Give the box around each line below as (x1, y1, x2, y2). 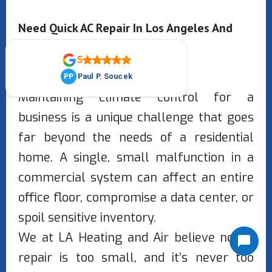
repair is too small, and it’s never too (18, 250, 254, 267)
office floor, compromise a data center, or (18, 189, 254, 206)
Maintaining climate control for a (18, 89, 254, 106)
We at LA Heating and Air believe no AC (18, 229, 254, 246)
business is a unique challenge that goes (18, 109, 254, 126)
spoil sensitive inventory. (18, 209, 156, 226)
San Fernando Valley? (18, 38, 133, 55)
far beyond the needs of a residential (18, 129, 254, 146)
